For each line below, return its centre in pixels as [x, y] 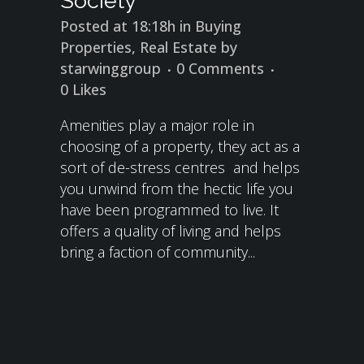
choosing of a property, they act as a [180, 146]
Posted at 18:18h [118, 26]
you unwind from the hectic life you [177, 188]
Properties [96, 47]
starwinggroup [110, 68]
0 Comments [220, 68]
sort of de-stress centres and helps [180, 167]
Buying [218, 26]
